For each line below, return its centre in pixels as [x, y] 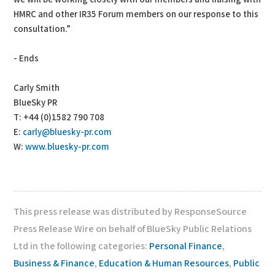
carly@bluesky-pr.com [68, 132]
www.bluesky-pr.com [68, 147]
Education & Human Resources [164, 264]
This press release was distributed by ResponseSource [130, 212]
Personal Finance [186, 246]
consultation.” [42, 29]
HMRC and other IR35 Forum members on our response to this [136, 14]
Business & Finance [54, 264]
